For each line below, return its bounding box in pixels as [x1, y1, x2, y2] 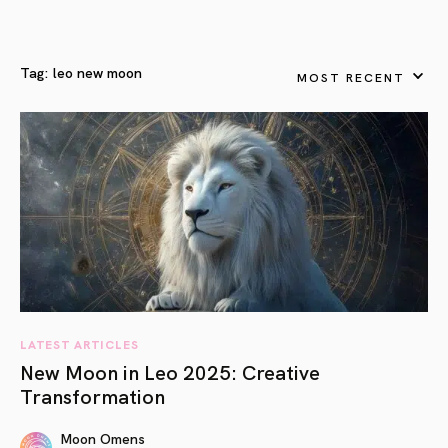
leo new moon [53, 62, 142, 82]
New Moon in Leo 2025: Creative [20, 357, 320, 385]
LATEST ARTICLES [20, 335, 139, 352]
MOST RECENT [296, 67, 405, 85]
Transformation [20, 381, 165, 409]
